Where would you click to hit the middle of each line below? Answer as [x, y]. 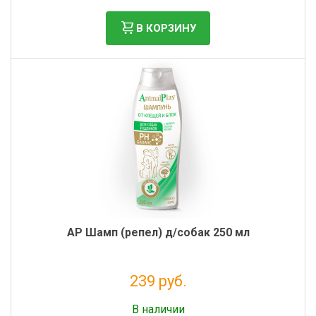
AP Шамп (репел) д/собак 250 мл [158, 232]
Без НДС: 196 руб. [158, 298]
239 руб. [158, 281]
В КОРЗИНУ [166, 28]
